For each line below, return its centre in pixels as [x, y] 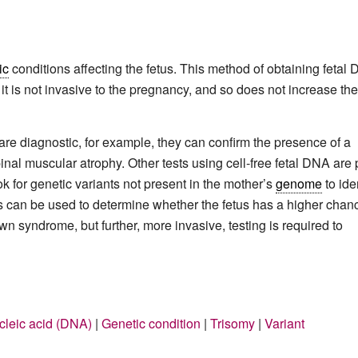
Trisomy [233, 323]
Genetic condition [151, 323]
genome [299, 183]
